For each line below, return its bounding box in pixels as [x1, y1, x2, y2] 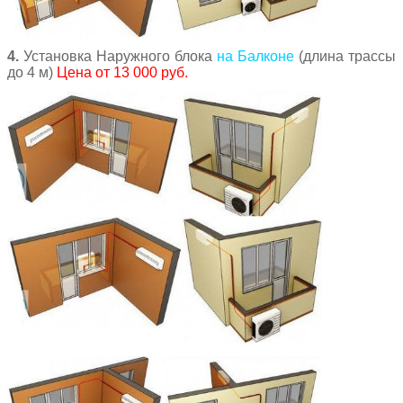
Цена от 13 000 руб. [57, 64, 188, 80]
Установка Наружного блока [19, 48, 217, 64]
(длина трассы [294, 48, 396, 64]
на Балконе [217, 48, 294, 64]
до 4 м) [7, 64, 57, 80]
